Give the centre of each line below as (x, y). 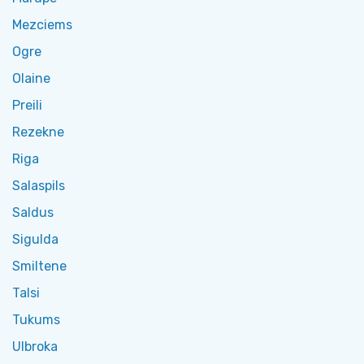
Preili (27, 105)
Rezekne (38, 132)
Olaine (31, 78)
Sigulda (35, 239)
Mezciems (42, 25)
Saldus (33, 212)
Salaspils (39, 186)
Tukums (36, 320)
